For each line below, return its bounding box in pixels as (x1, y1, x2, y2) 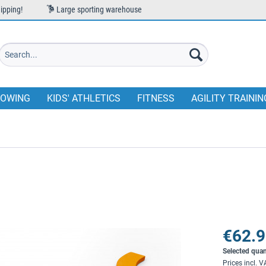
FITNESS (137, 93, 175, 104)
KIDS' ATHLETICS (47, 93, 121, 104)
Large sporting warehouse (55, 5, 142, 14)
